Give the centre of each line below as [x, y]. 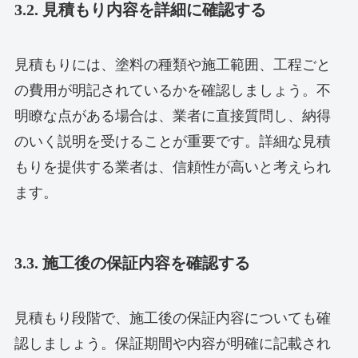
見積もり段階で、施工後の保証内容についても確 [172, 318]
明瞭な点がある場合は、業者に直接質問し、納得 [172, 115]
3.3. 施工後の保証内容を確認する [132, 263]
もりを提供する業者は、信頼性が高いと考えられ [172, 167]
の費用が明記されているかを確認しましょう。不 [172, 90]
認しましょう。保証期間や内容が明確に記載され [172, 344]
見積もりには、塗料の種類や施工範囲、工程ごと [172, 64]
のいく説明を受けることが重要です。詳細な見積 [172, 141]
